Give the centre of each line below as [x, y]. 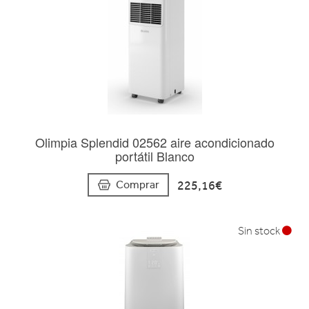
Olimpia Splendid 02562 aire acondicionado [154, 142]
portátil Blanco [154, 156]
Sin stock [260, 231]
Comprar [137, 185]
